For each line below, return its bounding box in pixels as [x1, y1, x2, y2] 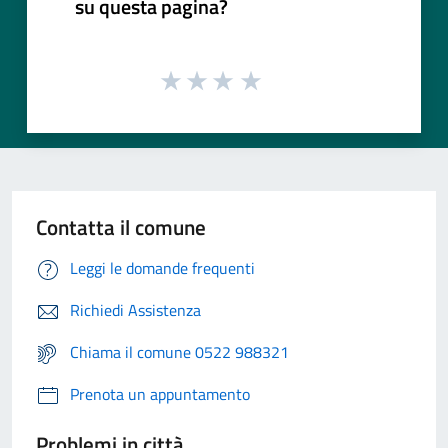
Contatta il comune [36, 210, 206, 243]
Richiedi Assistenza [70, 297, 201, 322]
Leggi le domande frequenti [70, 255, 255, 280]
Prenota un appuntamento [70, 381, 250, 406]
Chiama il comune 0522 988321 [70, 339, 289, 364]
